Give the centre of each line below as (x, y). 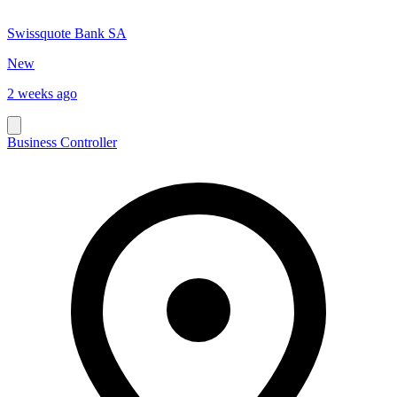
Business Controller (62, 142)
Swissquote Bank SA (67, 33)
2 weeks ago (42, 93)
